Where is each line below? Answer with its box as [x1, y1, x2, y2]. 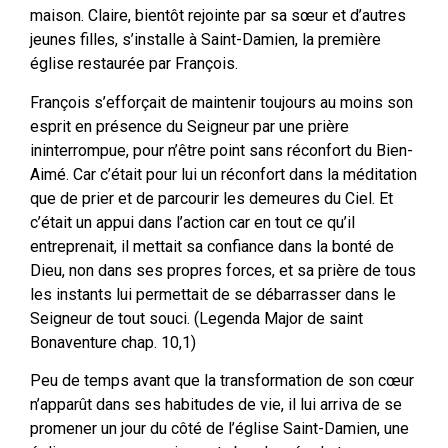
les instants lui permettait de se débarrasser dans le [30, 284, 396, 304]
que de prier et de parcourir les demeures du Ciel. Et [30, 188, 393, 208]
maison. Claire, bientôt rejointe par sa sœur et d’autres [30, 6, 406, 26]
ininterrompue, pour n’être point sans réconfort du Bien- [30, 140, 413, 160]
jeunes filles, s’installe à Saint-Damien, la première [30, 30, 381, 50]
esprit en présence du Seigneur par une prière [30, 116, 349, 136]
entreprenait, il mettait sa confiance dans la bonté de [30, 236, 394, 256]
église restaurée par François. [30, 54, 238, 74]
